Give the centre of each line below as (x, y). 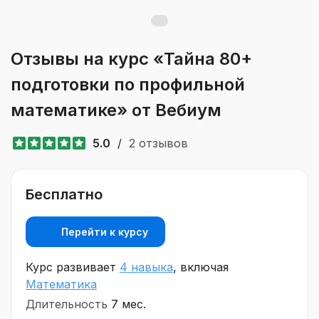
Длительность (67, 304)
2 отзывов (158, 143)
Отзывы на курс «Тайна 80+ (131, 59)
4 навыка (146, 267)
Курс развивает (73, 267)
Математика (61, 284)
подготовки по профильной (128, 84)
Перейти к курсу (105, 232)
